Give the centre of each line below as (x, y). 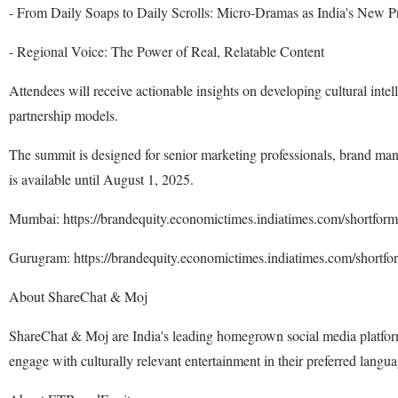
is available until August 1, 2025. (101, 179)
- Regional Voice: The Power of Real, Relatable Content (167, 51)
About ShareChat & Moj (78, 296)
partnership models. (64, 115)
